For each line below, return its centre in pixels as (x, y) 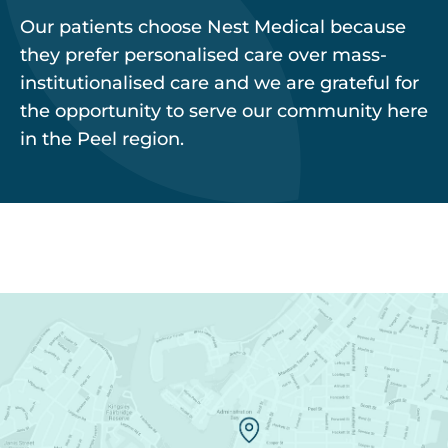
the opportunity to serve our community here (224, 111)
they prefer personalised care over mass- (203, 55)
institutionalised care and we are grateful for (219, 83)
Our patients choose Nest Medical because (213, 27)
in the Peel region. (102, 139)
